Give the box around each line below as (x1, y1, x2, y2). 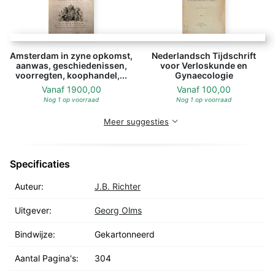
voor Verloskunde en (160, 60, 247, 71)
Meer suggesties (104, 117, 169, 127)
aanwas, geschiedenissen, (15, 60, 127, 71)
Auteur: (15, 181, 44, 192)
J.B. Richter (95, 181, 141, 192)
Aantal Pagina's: (15, 253, 79, 264)
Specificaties (10, 158, 70, 171)
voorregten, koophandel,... (15, 70, 127, 81)
